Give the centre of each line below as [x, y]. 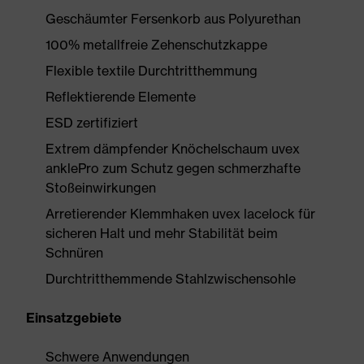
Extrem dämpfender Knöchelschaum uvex [173, 149]
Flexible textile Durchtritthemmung [152, 71]
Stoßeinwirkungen [101, 188]
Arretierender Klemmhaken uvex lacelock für [180, 214]
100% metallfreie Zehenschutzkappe [156, 45]
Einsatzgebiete [74, 318]
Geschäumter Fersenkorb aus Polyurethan [173, 19]
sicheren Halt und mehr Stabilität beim [162, 233]
